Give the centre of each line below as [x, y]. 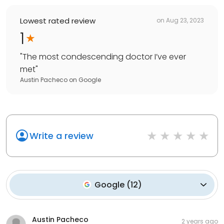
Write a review [61, 135]
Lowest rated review [58, 20]
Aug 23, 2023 [185, 20]
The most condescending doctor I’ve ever [104, 56]
